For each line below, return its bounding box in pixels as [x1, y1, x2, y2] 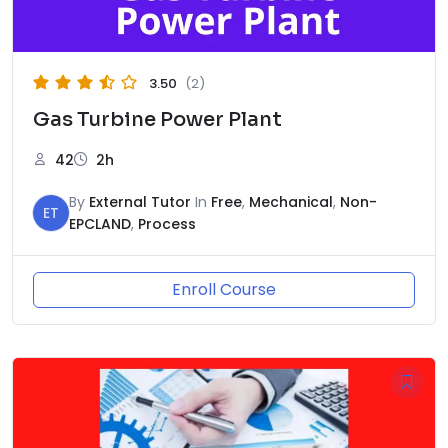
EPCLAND [69, 213, 131, 234]
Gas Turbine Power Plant [33, 106, 282, 132]
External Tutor [89, 191, 191, 212]
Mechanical [249, 191, 333, 212]
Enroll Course [172, 277, 276, 301]
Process [138, 213, 196, 234]
